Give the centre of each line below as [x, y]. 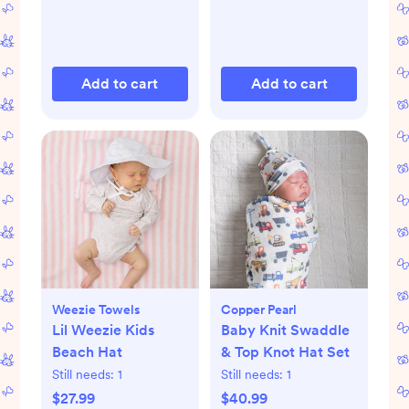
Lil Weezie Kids [103, 330]
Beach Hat [87, 352]
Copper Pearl [259, 310]
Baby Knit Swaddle [285, 330]
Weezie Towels [96, 310]
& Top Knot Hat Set [285, 352]
